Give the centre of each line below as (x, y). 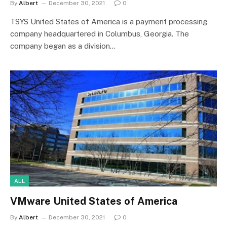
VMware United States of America (94, 201)
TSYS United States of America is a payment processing (109, 21)
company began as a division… (63, 46)
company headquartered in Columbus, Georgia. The (100, 33)
